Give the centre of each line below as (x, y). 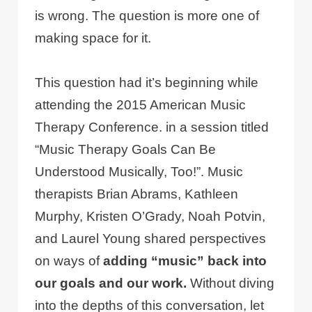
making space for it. (93, 38)
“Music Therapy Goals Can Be (126, 150)
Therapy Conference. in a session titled (152, 127)
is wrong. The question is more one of (147, 16)
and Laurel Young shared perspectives (151, 239)
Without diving (231, 283)
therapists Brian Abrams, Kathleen (137, 194)
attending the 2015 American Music (141, 105)
